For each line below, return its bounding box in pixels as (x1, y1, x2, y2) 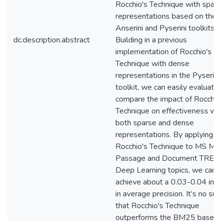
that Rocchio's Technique (115, 200, 199, 211)
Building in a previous (115, 35, 187, 45)
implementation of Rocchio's (115, 46, 212, 57)
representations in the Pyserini (115, 70, 220, 81)
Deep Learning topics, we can (115, 165, 216, 176)
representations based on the (115, 11, 217, 22)
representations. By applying (115, 129, 213, 140)
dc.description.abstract (13, 35, 90, 45)
